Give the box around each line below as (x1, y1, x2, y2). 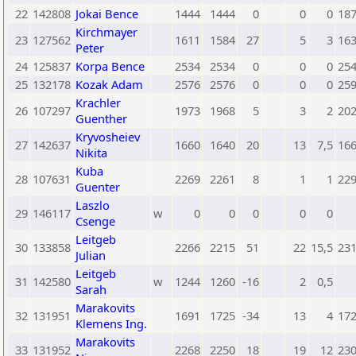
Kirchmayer (75, 24, 137, 40)
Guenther (75, 110, 127, 126)
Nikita (75, 145, 107, 161)
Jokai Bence (75, 6, 138, 21)
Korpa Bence (75, 58, 145, 74)
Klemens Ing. (75, 315, 147, 331)
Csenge (75, 213, 115, 229)
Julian (75, 247, 106, 263)
